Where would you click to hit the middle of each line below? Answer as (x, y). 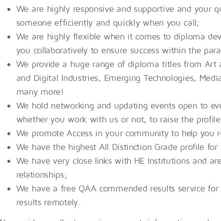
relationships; (42, 175)
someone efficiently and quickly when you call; (108, 23)
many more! (40, 92)
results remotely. (48, 202)
